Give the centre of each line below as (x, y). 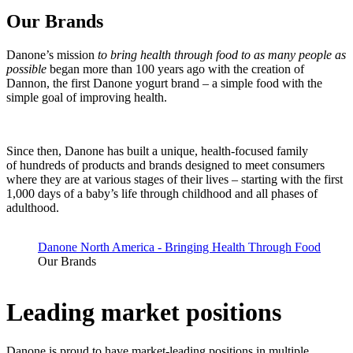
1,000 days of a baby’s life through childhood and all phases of (162, 193)
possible (26, 69)
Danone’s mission (52, 54)
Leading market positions (144, 312)
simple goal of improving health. (87, 97)
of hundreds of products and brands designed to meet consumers (165, 165)
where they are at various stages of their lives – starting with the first (175, 179)
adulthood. (37, 207)
